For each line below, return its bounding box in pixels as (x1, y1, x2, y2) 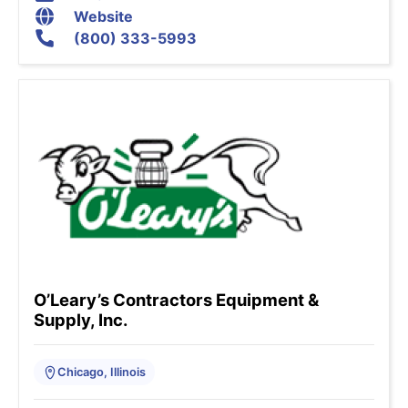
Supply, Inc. (34, 310, 127, 331)
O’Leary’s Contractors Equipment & (34, 290, 319, 311)
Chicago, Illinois (57, 365, 146, 380)
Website (74, 7, 133, 26)
